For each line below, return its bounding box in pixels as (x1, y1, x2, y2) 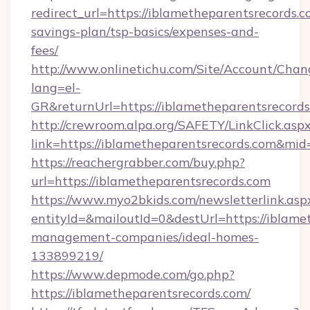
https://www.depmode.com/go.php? (31, 266, 235, 282)
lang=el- (31, 80, 80, 95)
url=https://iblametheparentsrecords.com (31, 173, 271, 189)
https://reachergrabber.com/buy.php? (31, 154, 245, 170)
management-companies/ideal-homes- (31, 229, 259, 245)
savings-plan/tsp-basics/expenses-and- (31, 24, 259, 39)
